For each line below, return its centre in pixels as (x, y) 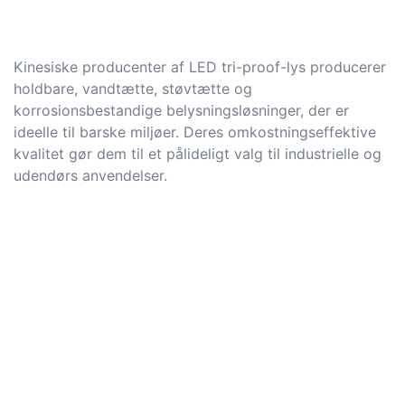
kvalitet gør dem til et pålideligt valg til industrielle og (198, 153)
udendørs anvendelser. (90, 175)
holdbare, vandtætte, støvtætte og (133, 88)
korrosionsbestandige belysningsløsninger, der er (181, 110)
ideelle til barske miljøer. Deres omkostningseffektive (195, 132)
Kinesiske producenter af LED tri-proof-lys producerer (200, 66)
